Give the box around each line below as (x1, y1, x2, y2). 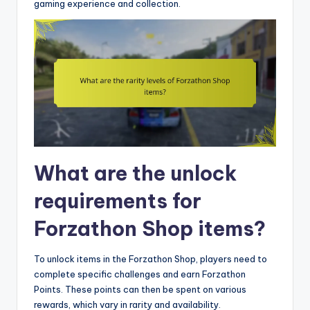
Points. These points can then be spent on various (34, 283, 246, 295)
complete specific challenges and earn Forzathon (34, 268, 246, 280)
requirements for (34, 188, 201, 214)
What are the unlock (34, 160, 237, 186)
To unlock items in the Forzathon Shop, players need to (34, 253, 267, 264)
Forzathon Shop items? (34, 215, 266, 241)
